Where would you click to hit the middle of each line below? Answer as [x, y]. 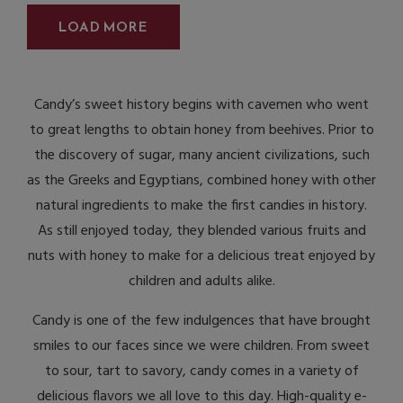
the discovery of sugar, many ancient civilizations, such [201, 156]
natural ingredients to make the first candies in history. [201, 206]
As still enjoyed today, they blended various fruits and [201, 232]
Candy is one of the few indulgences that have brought [201, 322]
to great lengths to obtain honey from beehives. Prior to [201, 131]
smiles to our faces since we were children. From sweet [201, 347]
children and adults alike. [201, 282]
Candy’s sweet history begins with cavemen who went [201, 106]
